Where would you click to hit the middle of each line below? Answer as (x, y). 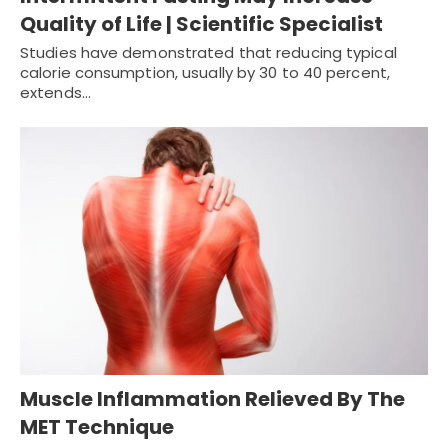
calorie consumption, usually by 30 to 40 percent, (205, 72)
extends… (55, 92)
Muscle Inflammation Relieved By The (212, 399)
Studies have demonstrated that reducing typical (208, 52)
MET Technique (97, 427)
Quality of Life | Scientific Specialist (201, 23)
